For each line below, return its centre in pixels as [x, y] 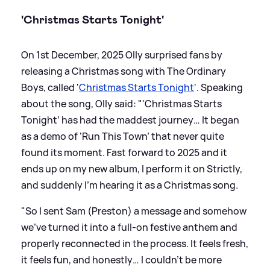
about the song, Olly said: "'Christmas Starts [121, 103]
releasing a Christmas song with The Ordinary [124, 71]
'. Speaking [218, 87]
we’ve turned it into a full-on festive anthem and [129, 227]
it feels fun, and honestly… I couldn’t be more [121, 259]
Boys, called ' [50, 87]
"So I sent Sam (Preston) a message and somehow [134, 211]
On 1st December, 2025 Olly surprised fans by [122, 55]
